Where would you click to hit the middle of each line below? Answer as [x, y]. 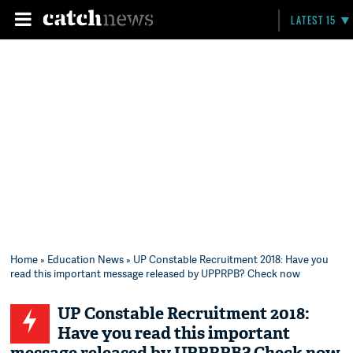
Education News [86, 259]
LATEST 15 [314, 20]
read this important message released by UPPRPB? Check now [156, 273]
